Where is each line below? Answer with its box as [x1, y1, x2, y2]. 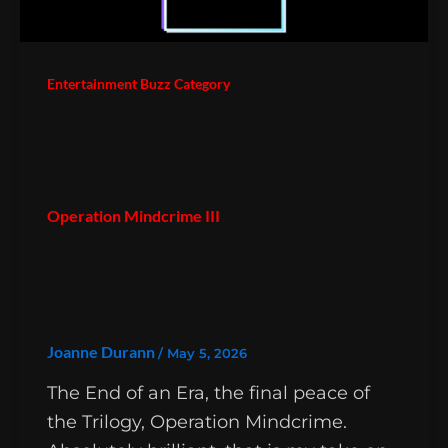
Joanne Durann [47, 341, 158, 361]
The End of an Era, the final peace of [47, 381, 370, 404]
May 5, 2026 [167, 344, 247, 361]
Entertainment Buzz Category [47, 74, 230, 92]
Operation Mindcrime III [47, 205, 220, 225]
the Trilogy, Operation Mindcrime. [47, 410, 347, 433]
